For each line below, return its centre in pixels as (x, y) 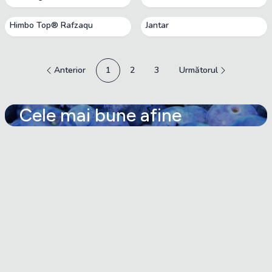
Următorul (198, 70)
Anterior (70, 70)
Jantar (157, 25)
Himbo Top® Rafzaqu (51, 25)
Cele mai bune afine (100, 115)
